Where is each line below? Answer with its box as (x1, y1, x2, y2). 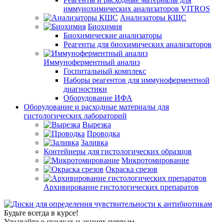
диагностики (63, 85, 107, 94)
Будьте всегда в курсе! (4, 209, 78, 218)
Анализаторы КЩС (120, 13, 186, 22)
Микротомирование (121, 156, 189, 165)
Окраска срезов (106, 165, 158, 174)
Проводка (87, 129, 120, 138)
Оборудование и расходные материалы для (24, 103, 169, 111)
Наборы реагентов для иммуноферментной (63, 76, 210, 85)
